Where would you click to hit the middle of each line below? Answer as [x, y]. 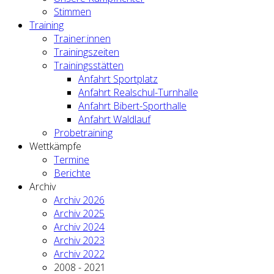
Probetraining [83, 133]
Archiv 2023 [79, 240]
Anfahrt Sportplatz [118, 79]
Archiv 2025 [79, 213]
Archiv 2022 [79, 254]
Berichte [72, 173]
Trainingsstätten [89, 65]
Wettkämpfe [55, 146]
